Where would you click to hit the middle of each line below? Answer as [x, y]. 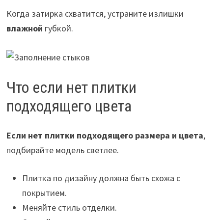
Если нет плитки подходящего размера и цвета [105, 136]
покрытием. [44, 193]
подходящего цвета [69, 106]
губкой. [58, 28]
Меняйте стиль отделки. [69, 208]
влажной [24, 28]
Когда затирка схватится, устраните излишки [95, 14]
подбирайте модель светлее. [62, 150]
